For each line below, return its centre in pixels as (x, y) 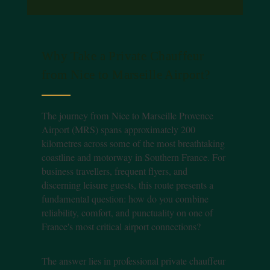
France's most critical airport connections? (121, 226)
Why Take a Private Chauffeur (123, 55)
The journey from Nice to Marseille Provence (127, 115)
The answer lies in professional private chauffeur (133, 261)
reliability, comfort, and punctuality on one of (127, 212)
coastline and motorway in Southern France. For (133, 157)
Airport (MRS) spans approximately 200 (118, 129)
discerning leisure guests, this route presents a (127, 185)
